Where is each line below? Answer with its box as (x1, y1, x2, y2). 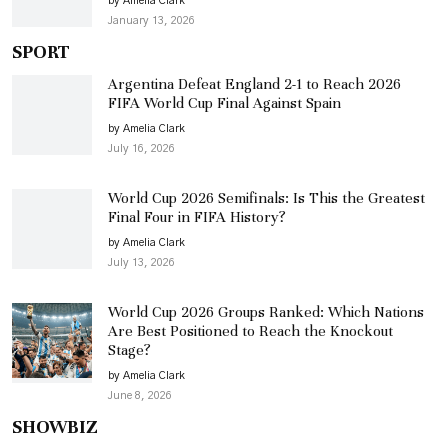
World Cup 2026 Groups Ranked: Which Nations (108, 302, 424, 321)
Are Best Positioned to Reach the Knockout (108, 321, 393, 340)
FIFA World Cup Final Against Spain (108, 93, 341, 112)
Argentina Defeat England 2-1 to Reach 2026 (108, 74, 401, 93)
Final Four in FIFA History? (108, 207, 286, 226)
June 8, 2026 (108, 389, 172, 401)
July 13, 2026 (108, 256, 175, 268)
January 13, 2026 (108, 14, 195, 26)
